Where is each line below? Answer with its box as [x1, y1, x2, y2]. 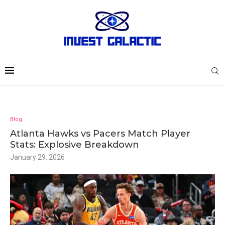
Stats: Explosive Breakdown [10, 139, 139, 150]
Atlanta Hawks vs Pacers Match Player [10, 128, 190, 139]
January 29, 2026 [10, 153, 65, 161]
